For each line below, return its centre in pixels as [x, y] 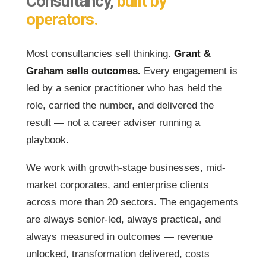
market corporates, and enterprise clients [118, 185]
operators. [62, 19]
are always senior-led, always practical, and [123, 219]
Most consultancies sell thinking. [100, 54]
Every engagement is [189, 71]
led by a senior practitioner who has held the [124, 88]
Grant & [192, 54]
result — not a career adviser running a [113, 123]
